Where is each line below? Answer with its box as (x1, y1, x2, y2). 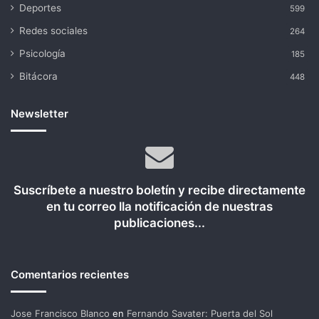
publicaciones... (114, 216, 205, 230)
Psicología (19, 48, 66, 59)
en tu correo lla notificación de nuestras (46, 199, 273, 214)
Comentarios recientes (11, 268, 129, 281)
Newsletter (11, 107, 68, 120)
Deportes (19, 2, 61, 14)
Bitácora (19, 70, 58, 82)
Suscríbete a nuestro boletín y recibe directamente (14, 183, 305, 197)
